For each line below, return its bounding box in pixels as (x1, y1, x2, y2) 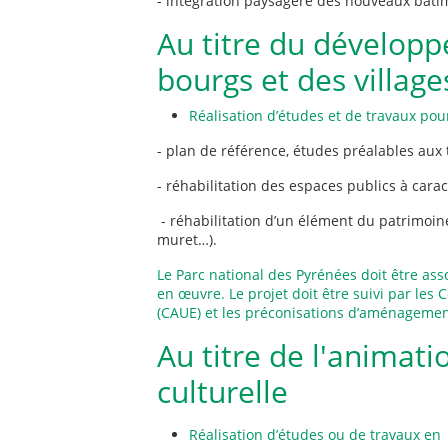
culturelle (157, 371, 288, 412)
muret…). (157, 230, 217, 249)
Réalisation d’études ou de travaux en (189, 425, 441, 444)
